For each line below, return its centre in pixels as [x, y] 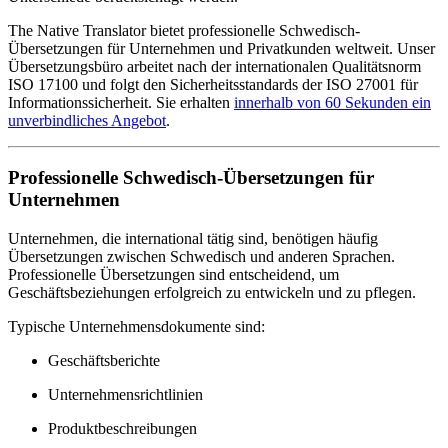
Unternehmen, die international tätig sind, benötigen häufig [193, 238]
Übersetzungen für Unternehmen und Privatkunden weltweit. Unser [221, 49]
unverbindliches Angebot [87, 121]
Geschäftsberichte [104, 360]
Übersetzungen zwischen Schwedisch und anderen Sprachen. [201, 256]
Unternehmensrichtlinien [125, 394]
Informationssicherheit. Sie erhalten [121, 103]
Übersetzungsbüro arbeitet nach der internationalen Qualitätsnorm [214, 67]
